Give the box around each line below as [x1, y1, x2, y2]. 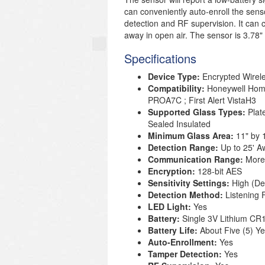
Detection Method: [148, 189, 225, 201]
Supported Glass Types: [148, 106, 248, 118]
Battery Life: [148, 224, 200, 236]
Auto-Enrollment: [148, 236, 219, 248]
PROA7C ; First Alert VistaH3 [148, 94, 256, 106]
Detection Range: [148, 141, 221, 153]
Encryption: [148, 165, 198, 177]
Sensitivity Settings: [148, 177, 232, 189]
